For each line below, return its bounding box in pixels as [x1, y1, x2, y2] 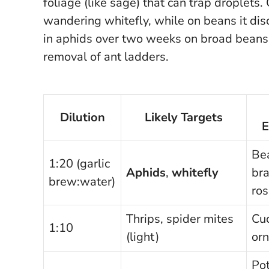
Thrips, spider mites [126, 210, 234, 227]
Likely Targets [145, 109, 223, 125]
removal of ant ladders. [43, 48, 169, 65]
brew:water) [49, 173, 115, 190]
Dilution [59, 109, 105, 125]
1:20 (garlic [49, 155, 110, 172]
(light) [126, 228, 159, 245]
